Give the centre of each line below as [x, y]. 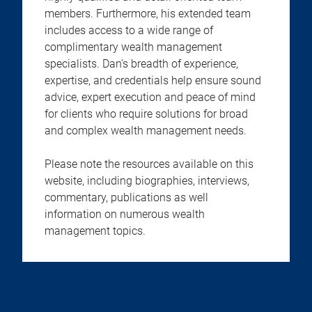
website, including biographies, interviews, [147, 181]
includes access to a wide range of [129, 30]
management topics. [95, 231]
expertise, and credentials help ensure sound [153, 80]
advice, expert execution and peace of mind [150, 97]
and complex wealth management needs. [146, 131]
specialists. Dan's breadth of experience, [141, 64]
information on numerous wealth [125, 214]
